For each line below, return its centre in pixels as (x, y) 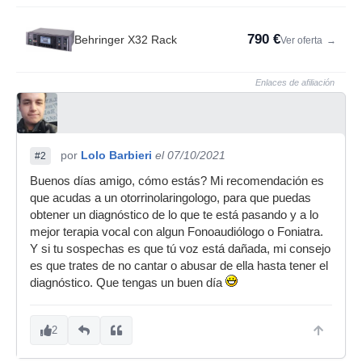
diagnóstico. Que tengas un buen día (128, 283)
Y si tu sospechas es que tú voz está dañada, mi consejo (180, 249)
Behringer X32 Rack (126, 40)
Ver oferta (303, 40)
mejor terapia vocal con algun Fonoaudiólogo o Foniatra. (177, 232)
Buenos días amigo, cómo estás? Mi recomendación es (177, 181)
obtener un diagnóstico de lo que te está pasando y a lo (174, 215)
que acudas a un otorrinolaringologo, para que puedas (170, 198)
